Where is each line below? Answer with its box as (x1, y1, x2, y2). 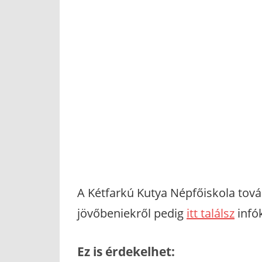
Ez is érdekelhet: (77, 243, 175, 260)
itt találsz (187, 205, 235, 222)
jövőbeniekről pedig (77, 205, 187, 222)
